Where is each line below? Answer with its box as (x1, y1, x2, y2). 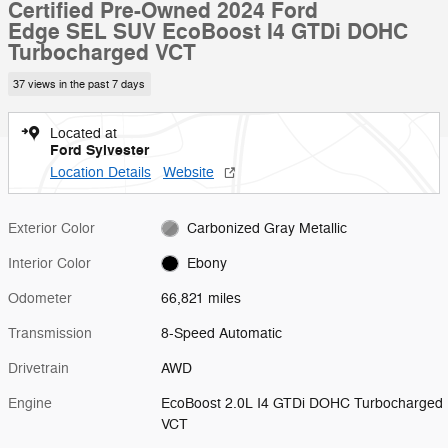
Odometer (8, 289, 72, 307)
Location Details (50, 163, 151, 181)
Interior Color (8, 254, 91, 272)
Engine (8, 394, 52, 412)
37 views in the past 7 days (13, 77, 146, 91)
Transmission (8, 324, 92, 342)
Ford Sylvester (50, 140, 149, 160)
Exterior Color (8, 219, 95, 237)
